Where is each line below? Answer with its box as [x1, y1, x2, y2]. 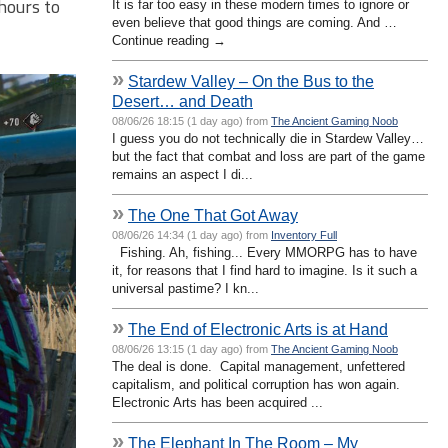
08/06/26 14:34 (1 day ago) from [112, 228, 271, 241]
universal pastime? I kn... [112, 280, 259, 296]
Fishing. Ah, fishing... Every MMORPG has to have [112, 244, 417, 260]
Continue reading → [112, 32, 226, 48]
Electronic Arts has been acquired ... [112, 394, 323, 410]
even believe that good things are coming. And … [112, 14, 397, 30]
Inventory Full [271, 228, 337, 241]
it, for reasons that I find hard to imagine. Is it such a [112, 262, 417, 278]
